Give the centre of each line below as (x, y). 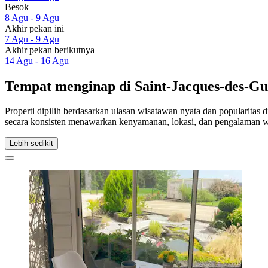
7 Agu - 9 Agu (32, 39)
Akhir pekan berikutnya (50, 50)
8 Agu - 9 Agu (32, 17)
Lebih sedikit (31, 144)
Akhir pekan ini (34, 28)
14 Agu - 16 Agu (37, 60)
